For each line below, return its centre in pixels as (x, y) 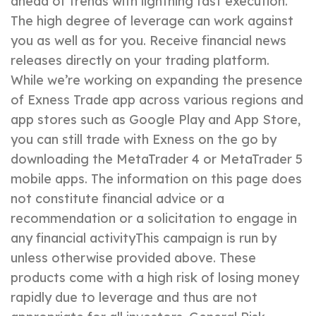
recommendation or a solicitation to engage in (154, 219)
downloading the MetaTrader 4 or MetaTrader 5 (157, 159)
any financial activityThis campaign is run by (144, 238)
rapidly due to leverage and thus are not (134, 298)
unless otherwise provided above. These (133, 258)
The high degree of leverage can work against (152, 21)
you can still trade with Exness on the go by (144, 140)
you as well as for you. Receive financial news (148, 41)
